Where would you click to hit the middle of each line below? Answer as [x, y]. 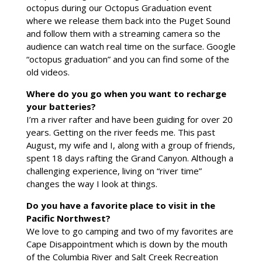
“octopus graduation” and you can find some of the [127, 59]
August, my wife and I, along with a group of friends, [130, 145]
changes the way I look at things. [92, 183]
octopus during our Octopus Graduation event [119, 7]
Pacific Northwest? [68, 218]
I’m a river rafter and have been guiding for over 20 [129, 119]
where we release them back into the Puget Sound [128, 20]
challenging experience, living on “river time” [114, 170]
